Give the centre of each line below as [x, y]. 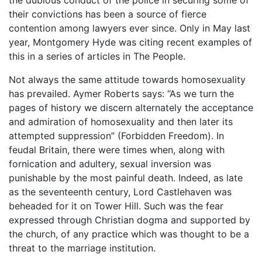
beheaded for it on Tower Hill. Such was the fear [116, 206]
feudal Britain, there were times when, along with [117, 149]
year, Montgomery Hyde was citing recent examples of [130, 42]
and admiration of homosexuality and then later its [121, 121]
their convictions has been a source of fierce [108, 14]
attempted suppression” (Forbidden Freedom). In [116, 135]
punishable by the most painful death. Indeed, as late [126, 177]
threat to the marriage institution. [82, 248]
